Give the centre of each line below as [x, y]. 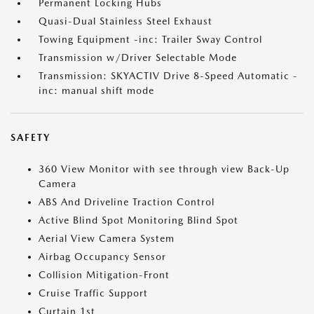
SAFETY [30, 137]
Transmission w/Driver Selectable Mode [138, 57]
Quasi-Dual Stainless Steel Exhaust [125, 21]
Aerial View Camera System [107, 238]
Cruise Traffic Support [93, 293]
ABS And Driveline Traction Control [127, 202]
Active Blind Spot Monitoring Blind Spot [138, 220]
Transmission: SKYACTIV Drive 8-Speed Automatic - [168, 76]
